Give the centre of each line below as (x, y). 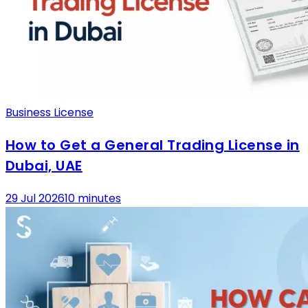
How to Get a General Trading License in (153, 145)
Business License (49, 113)
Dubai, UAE (44, 166)
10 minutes (93, 199)
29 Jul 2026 (35, 199)
